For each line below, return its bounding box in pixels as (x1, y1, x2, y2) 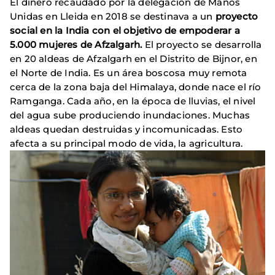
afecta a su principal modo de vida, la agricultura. (10, 137, 243, 150)
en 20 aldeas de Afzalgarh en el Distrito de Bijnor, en (10, 53, 257, 65)
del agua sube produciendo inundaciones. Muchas (10, 109, 250, 122)
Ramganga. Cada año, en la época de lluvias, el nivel (10, 95, 256, 107)
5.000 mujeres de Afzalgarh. (10, 39, 145, 51)
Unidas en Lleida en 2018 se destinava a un (10, 10, 215, 23)
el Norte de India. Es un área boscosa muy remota (10, 67, 247, 79)
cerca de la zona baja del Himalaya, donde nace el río (10, 81, 261, 93)
